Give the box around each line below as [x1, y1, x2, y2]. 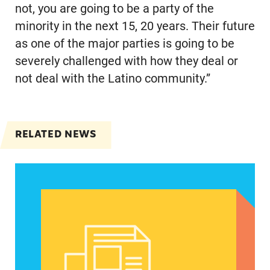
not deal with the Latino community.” [14, 72, 210, 86]
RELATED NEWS [14, 127, 96, 143]
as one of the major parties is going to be [14, 37, 234, 51]
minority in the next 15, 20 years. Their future [14, 19, 255, 34]
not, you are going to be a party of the [14, 2, 214, 16]
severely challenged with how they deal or [14, 54, 238, 69]
